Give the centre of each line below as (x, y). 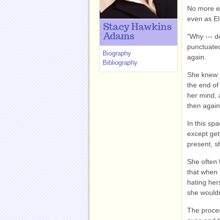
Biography (117, 53)
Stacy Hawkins (137, 27)
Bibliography (120, 63)
